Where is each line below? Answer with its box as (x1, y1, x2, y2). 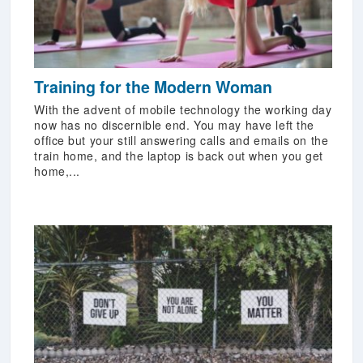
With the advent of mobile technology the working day (34, 101, 332, 118)
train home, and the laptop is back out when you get (34, 147, 323, 164)
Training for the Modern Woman (34, 75, 273, 99)
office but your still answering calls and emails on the (34, 132, 329, 149)
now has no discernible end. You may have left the (34, 117, 314, 134)
